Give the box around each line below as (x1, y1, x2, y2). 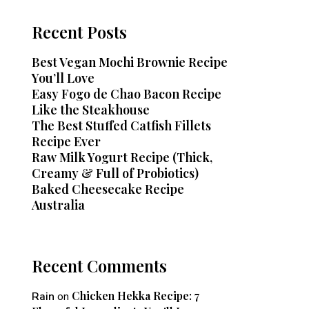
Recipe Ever (32, 133, 101, 150)
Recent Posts (32, 21, 127, 43)
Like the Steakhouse (32, 101, 150, 118)
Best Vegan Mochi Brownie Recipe (32, 54, 228, 70)
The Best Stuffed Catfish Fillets (32, 117, 211, 134)
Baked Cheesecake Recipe (32, 181, 184, 197)
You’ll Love (32, 70, 94, 86)
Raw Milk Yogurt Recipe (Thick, (32, 149, 212, 166)
